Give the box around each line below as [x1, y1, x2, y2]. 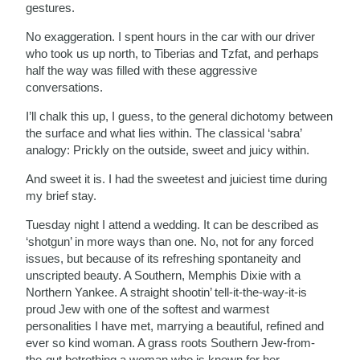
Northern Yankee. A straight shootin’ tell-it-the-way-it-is [26, 284, 308, 299]
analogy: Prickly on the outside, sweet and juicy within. [26, 142, 310, 157]
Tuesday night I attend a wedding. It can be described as [26, 217, 320, 231]
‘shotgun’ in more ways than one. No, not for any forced [26, 234, 314, 248]
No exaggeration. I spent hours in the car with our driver [26, 29, 316, 43]
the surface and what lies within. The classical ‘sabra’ [26, 125, 302, 140]
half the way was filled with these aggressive [26, 63, 258, 77]
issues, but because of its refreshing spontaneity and [26, 251, 301, 265]
